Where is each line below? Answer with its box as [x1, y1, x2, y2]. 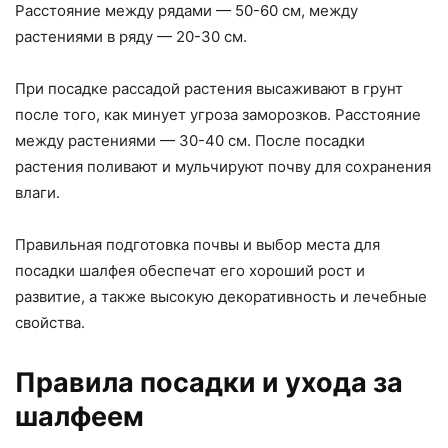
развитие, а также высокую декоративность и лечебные [15, 287, 427, 307]
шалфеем [15, 400, 144, 434]
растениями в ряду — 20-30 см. [15, 27, 247, 47]
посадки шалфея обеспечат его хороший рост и [15, 261, 365, 281]
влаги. [15, 183, 60, 203]
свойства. [15, 313, 85, 333]
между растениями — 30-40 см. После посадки [15, 131, 365, 151]
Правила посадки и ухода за [15, 366, 403, 400]
